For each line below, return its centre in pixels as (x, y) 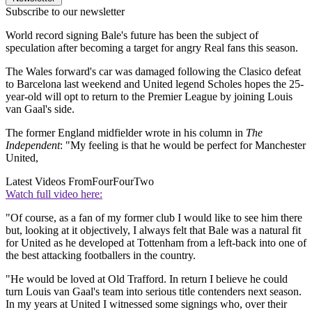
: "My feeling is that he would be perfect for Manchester (183, 146)
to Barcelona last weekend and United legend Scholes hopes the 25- (155, 84)
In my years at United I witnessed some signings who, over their (146, 304)
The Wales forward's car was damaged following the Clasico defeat (153, 72)
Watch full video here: (54, 194)
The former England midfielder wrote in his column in (126, 133)
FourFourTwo (123, 182)
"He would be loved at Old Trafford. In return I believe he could (147, 279)
